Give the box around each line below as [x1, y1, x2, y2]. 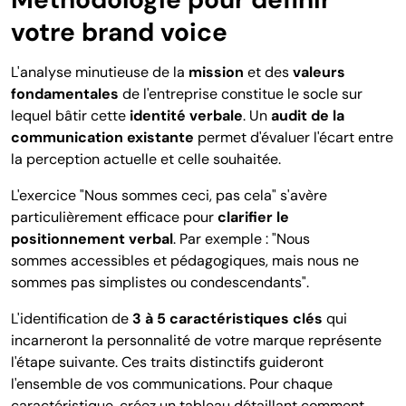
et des [244, 63, 293, 82]
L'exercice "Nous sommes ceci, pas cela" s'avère [11, 186, 327, 206]
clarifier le [217, 208, 289, 227]
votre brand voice [11, 15, 227, 50]
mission [188, 63, 244, 82]
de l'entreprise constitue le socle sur [119, 84, 362, 104]
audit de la [271, 106, 344, 126]
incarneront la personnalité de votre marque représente [11, 331, 382, 351]
